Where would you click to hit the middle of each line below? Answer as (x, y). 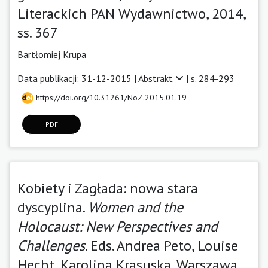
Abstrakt (157, 78)
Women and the (135, 207)
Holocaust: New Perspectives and (118, 226)
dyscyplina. (53, 207)
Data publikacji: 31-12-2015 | (78, 78)
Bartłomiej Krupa (52, 54)
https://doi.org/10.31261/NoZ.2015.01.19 (110, 97)
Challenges (51, 245)
